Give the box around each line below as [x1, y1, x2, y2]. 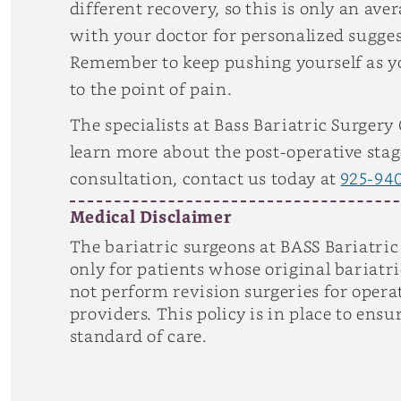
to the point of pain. [69, 77, 233, 100]
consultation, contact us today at [69, 166, 341, 190]
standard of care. [69, 324, 208, 347]
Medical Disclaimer [69, 205, 233, 232]
